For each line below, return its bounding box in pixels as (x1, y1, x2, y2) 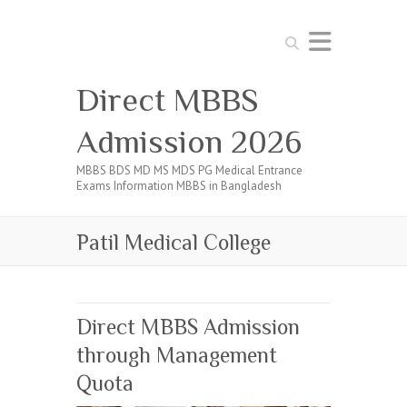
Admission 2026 (76, 124, 302, 160)
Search (280, 30, 314, 45)
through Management (76, 342, 277, 367)
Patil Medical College (76, 230, 271, 254)
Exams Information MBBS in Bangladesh (76, 178, 282, 194)
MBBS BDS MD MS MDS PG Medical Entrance (76, 163, 303, 178)
